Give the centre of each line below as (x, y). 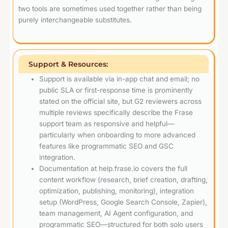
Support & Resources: (68, 64)
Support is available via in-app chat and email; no (120, 79)
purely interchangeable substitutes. (75, 20)
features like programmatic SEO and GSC (107, 146)
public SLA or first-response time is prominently (116, 90)
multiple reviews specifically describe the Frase (116, 113)
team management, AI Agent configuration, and (116, 213)
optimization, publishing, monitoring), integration (117, 191)
